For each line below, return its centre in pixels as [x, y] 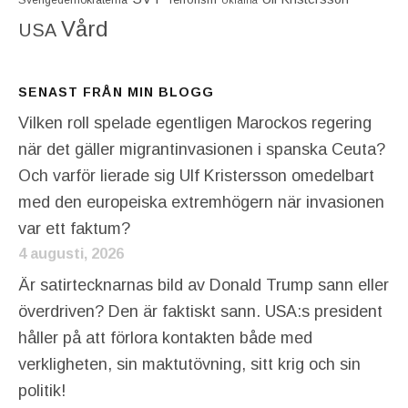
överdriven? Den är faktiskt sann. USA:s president [200, 311]
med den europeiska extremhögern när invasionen [201, 202]
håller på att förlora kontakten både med [165, 337]
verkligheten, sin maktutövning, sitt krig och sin [189, 364]
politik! [42, 390]
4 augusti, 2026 [71, 253]
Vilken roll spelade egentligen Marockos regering [195, 122]
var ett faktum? [74, 228]
